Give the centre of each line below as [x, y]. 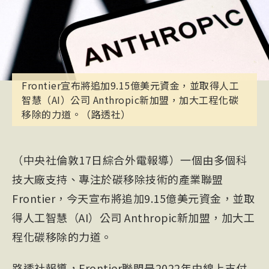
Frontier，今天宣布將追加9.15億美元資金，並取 [133, 198]
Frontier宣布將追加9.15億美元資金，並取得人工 [130, 86]
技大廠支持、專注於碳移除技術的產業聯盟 [118, 179]
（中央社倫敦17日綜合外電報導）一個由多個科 [129, 160]
